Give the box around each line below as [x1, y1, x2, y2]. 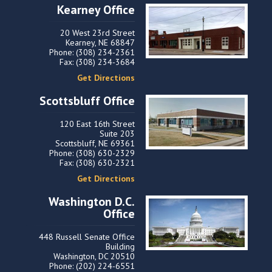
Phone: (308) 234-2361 [49, 47, 135, 58]
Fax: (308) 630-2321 [59, 157, 135, 168]
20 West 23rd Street [60, 27, 135, 38]
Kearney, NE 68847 [66, 37, 135, 48]
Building [106, 241, 135, 252]
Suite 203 [100, 128, 135, 139]
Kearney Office [57, 2, 135, 18]
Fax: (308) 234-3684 [59, 56, 135, 67]
